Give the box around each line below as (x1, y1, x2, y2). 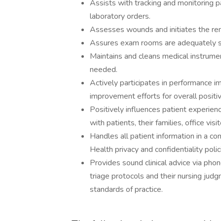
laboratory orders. (90, 11, 150, 22)
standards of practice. (90, 184, 163, 195)
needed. (90, 64, 117, 75)
